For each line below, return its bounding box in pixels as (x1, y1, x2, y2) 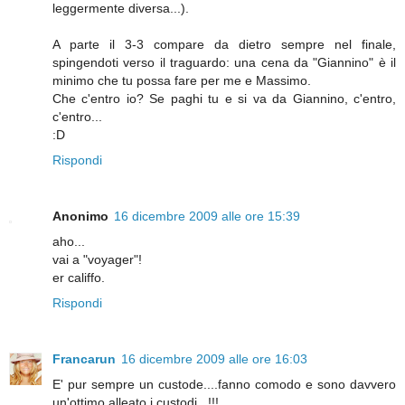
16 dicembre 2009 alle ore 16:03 (121, 352, 307, 367)
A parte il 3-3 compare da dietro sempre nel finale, (52, 37, 396, 52)
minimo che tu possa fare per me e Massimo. (52, 73, 311, 89)
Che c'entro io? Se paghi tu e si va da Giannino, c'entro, (52, 91, 396, 107)
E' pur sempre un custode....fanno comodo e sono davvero (52, 377, 396, 392)
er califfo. (52, 270, 105, 286)
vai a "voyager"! (52, 252, 142, 268)
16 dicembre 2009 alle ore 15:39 (114, 209, 300, 224)
